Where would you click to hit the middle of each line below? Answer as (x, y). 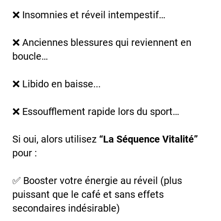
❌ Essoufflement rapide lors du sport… (96, 111)
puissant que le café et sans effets (88, 194)
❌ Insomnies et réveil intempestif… (89, 15)
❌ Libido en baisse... (56, 84)
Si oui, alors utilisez (56, 139)
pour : (25, 153)
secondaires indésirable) (66, 208)
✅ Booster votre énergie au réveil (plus (97, 180)
